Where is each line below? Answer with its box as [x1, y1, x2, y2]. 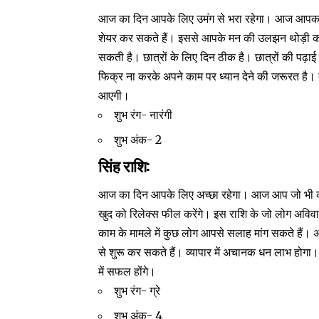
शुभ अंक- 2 [114, 132, 162, 147]
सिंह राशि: [98, 153, 154, 177]
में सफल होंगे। [98, 264, 157, 279]
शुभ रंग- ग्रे [114, 283, 161, 298]
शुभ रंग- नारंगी [114, 107, 173, 122]
